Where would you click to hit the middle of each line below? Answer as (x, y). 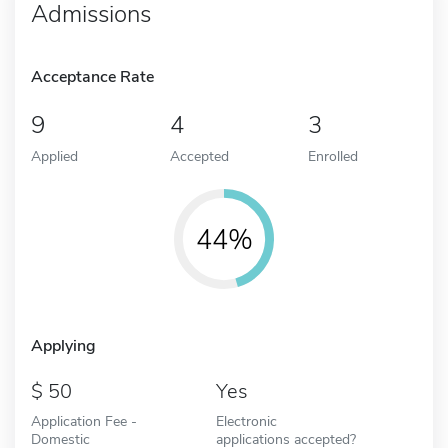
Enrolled (333, 155)
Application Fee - (84, 420)
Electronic (246, 420)
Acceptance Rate (92, 76)
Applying (63, 345)
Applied (54, 155)
